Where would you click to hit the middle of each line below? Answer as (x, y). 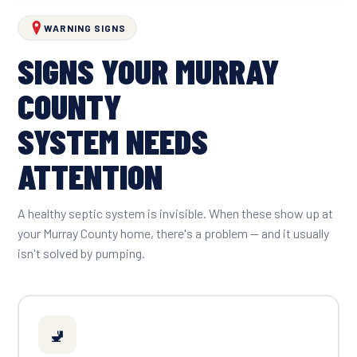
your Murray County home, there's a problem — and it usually (173, 233)
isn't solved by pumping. (81, 253)
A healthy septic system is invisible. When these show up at (175, 213)
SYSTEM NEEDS (113, 141)
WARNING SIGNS (85, 28)
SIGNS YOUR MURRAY (148, 71)
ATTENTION (90, 176)
